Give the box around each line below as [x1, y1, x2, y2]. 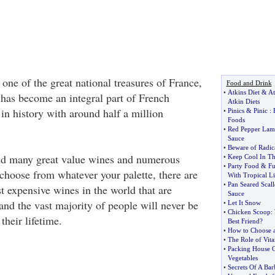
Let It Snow [227, 199, 261, 206]
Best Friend [227, 217, 260, 225]
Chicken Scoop [227, 208, 271, 215]
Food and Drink [226, 79, 272, 87]
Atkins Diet [227, 88, 260, 96]
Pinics [227, 107, 244, 114]
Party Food [227, 162, 259, 169]
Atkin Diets [227, 98, 260, 105]
